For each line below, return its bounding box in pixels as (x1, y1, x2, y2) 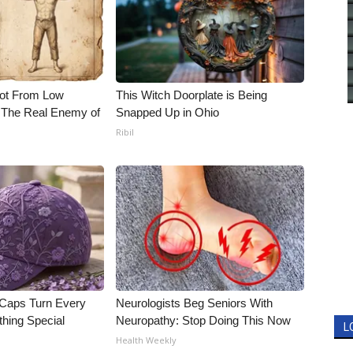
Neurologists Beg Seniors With (116, 296, 273, 310)
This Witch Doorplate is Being (116, 88, 268, 102)
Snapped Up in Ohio (116, 106, 220, 119)
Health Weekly (116, 334, 177, 346)
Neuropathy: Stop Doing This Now (116, 314, 292, 327)
